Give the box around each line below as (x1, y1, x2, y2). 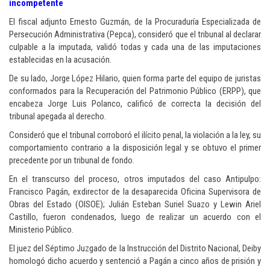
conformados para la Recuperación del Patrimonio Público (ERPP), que (9, 86, 261, 97)
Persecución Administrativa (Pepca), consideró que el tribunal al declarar (9, 29, 261, 40)
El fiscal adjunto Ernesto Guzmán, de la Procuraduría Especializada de (9, 16, 261, 28)
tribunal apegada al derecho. (9, 111, 106, 122)
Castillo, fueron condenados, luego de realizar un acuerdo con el (9, 212, 261, 223)
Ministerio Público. (9, 224, 74, 236)
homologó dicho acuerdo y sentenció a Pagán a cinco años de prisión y (9, 256, 261, 267)
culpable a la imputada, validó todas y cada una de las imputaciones (9, 42, 261, 53)
